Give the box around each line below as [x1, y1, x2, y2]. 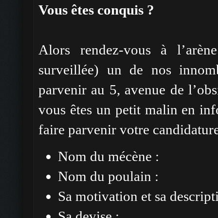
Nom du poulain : [58, 168, 159, 184]
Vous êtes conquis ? [38, 2, 154, 18]
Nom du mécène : [58, 148, 159, 164]
